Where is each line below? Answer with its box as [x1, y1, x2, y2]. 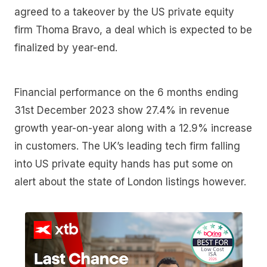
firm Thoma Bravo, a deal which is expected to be [14, 23, 252, 36]
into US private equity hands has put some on [14, 158, 233, 170]
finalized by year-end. [14, 41, 117, 54]
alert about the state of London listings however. [14, 176, 246, 188]
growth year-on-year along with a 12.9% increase [14, 122, 252, 135]
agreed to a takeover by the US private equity [14, 5, 234, 18]
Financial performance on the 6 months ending [14, 86, 238, 99]
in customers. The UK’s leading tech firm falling [14, 140, 240, 153]
